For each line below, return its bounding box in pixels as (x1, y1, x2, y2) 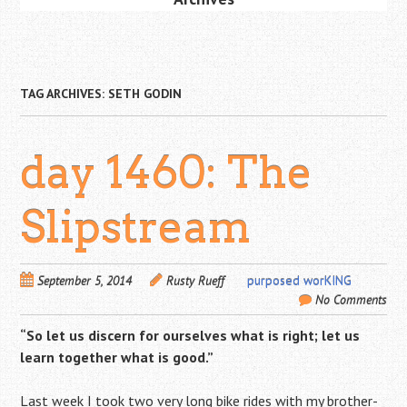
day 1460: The (20, 146, 313, 200)
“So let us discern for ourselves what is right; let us (20, 326, 361, 345)
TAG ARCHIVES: (20, 85, 109, 103)
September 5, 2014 (37, 273, 133, 290)
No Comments (314, 292, 387, 309)
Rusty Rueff (166, 273, 225, 290)
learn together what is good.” (20, 348, 214, 367)
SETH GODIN (108, 85, 183, 103)
